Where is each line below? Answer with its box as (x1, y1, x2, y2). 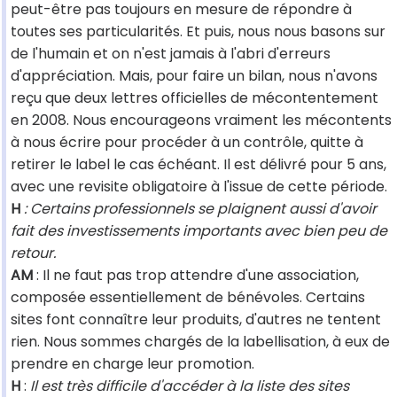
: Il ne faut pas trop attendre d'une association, (33, 265, 359, 286)
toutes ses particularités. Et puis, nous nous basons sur (11, 21, 385, 43)
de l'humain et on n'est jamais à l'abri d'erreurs (11, 43, 331, 65)
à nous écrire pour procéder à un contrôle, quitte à (11, 132, 363, 153)
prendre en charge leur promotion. (11, 354, 254, 375)
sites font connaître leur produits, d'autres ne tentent (11, 309, 381, 331)
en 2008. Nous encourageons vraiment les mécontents (11, 110, 392, 131)
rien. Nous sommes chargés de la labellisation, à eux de (11, 331, 390, 353)
